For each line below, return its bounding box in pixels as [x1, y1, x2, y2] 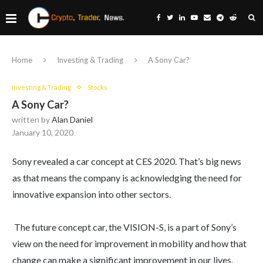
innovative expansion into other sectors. [12, 188, 171, 200]
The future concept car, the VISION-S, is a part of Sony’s [12, 221, 237, 232]
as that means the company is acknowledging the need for [12, 172, 242, 183]
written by [12, 114, 52, 124]
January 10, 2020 [12, 127, 73, 137]
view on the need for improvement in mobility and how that [12, 238, 247, 249]
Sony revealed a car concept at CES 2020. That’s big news [12, 156, 241, 167]
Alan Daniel [52, 114, 93, 124]
